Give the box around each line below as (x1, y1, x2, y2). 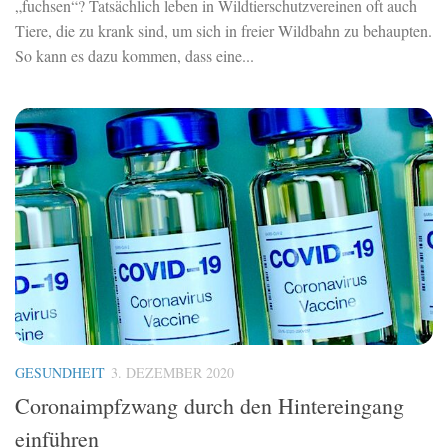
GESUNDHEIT (15, 362, 105, 382)
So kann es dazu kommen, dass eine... (15, 45, 254, 67)
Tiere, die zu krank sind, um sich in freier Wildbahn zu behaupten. (15, 20, 432, 42)
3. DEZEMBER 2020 (111, 362, 234, 382)
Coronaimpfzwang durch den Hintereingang (15, 391, 404, 421)
